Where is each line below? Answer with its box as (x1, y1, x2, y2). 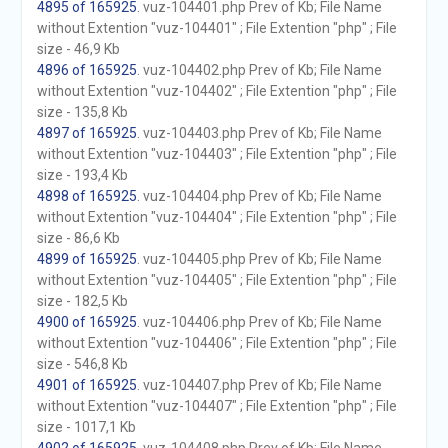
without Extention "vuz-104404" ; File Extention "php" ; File (36, 209, 397, 225)
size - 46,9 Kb (36, 41, 120, 57)
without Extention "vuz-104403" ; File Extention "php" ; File (36, 146, 397, 162)
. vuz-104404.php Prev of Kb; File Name (136, 188, 382, 204)
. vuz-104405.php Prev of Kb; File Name (136, 251, 382, 267)
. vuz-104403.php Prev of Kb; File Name (136, 125, 382, 141)
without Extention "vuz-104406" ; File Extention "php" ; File (36, 335, 397, 351)
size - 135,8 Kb (36, 104, 128, 120)
